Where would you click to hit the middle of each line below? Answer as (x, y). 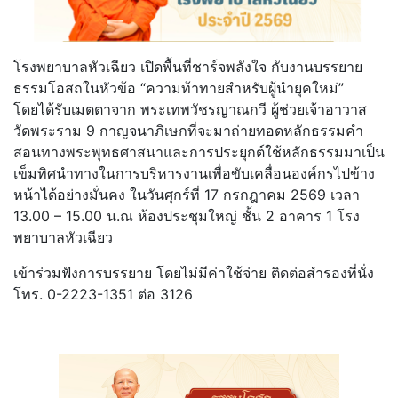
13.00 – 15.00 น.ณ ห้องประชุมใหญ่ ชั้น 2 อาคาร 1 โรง (187, 215)
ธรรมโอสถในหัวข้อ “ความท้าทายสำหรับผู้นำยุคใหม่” (179, 88)
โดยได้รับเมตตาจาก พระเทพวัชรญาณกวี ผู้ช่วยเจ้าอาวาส (190, 109)
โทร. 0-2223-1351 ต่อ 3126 (103, 294)
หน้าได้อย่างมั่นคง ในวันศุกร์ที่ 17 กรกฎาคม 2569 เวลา (187, 194)
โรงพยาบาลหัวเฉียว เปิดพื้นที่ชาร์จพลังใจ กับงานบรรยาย (188, 66)
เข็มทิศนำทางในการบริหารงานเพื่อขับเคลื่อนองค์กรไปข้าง (194, 173)
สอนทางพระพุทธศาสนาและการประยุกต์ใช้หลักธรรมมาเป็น (199, 151)
